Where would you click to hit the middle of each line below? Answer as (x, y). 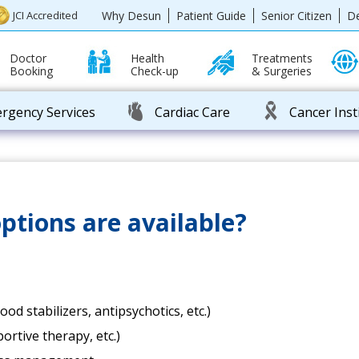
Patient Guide (211, 15)
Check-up (155, 71)
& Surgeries (282, 71)
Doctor (28, 58)
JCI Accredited (46, 15)
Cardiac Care (193, 112)
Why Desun (131, 15)
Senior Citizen (296, 15)
